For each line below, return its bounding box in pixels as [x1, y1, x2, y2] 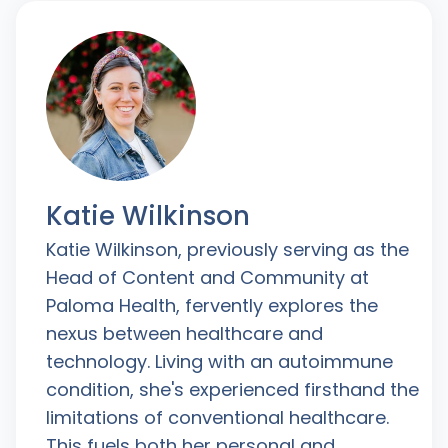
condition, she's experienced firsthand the [45, 377, 419, 402]
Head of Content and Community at [45, 265, 369, 290]
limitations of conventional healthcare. [45, 405, 389, 430]
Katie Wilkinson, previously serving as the [45, 237, 409, 262]
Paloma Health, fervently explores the [45, 293, 378, 318]
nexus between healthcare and [45, 321, 323, 346]
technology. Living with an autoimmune [45, 349, 393, 374]
